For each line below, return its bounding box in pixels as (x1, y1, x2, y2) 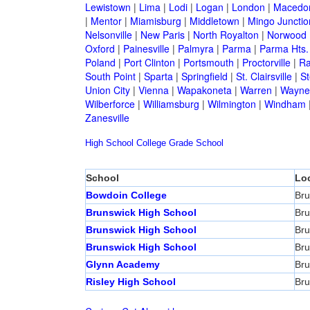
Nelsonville (84, 28, 132, 42)
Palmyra (177, 42, 214, 56)
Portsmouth (183, 55, 234, 70)
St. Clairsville (235, 69, 292, 84)
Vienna (138, 83, 169, 98)
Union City (84, 83, 130, 98)
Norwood (266, 28, 307, 42)
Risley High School (85, 276, 176, 288)
